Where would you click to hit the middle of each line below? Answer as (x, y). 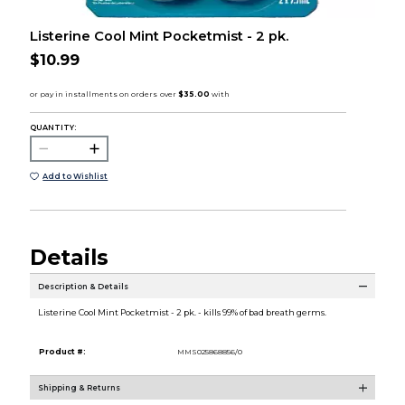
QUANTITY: (52, 127)
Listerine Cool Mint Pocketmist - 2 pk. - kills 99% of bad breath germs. (182, 313)
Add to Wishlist (75, 176)
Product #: (62, 352)
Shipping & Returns (79, 388)
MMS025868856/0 (209, 352)
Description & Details (83, 286)
